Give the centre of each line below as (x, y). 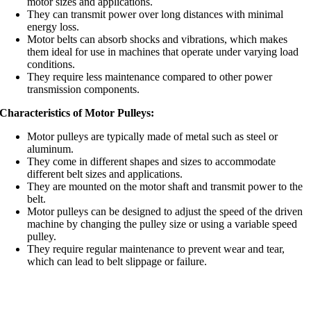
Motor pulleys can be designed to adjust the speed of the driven (165, 211)
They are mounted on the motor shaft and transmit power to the (165, 186)
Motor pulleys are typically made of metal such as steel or (153, 136)
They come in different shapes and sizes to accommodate (152, 161)
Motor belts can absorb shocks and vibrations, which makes (158, 39)
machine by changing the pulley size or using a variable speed (162, 224)
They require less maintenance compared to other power (150, 77)
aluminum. (51, 149)
